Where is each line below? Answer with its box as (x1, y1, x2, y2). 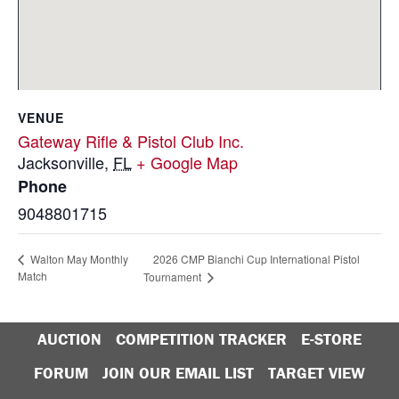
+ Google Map (136, 151, 238, 174)
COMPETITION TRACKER (116, 329, 287, 350)
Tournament (142, 269, 204, 285)
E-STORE (301, 329, 362, 350)
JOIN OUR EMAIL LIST (102, 362, 254, 384)
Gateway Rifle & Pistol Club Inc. (18, 129, 244, 152)
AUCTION (37, 329, 102, 350)
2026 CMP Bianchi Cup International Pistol (152, 251, 360, 267)
